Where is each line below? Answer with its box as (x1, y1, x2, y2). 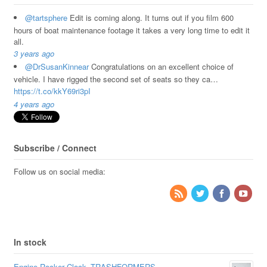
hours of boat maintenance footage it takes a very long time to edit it (13, 24, 250, 36)
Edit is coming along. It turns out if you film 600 (67, 12, 234, 24)
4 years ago (13, 98, 54, 110)
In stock (13, 235, 46, 248)
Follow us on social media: (13, 166, 105, 178)
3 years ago (13, 48, 54, 60)
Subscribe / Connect (13, 142, 97, 154)
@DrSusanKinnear (24, 61, 89, 73)
